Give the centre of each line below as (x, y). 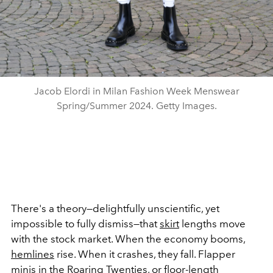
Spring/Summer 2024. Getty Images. (136, 106)
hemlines (33, 254)
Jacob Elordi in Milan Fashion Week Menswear (136, 91)
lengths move (212, 224)
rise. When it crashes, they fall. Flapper (145, 254)
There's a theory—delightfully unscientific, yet (115, 209)
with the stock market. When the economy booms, (128, 239)
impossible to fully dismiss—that (85, 224)
